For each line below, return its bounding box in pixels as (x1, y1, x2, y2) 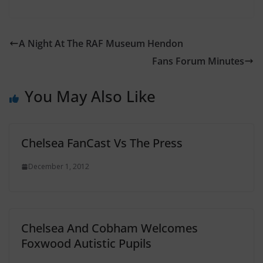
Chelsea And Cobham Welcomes (21, 220, 198, 236)
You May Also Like (25, 86, 156, 107)
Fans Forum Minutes (152, 55, 244, 68)
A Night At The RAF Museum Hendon (19, 37, 183, 50)
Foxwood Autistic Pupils (21, 235, 151, 251)
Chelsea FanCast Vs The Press (21, 135, 183, 151)
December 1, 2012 (28, 161, 89, 171)
